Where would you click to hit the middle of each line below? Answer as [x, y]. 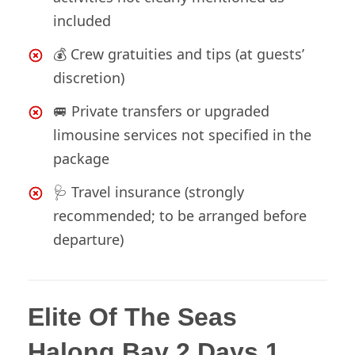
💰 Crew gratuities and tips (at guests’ [179, 54]
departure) [88, 240]
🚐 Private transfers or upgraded [161, 111]
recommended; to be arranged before [180, 216]
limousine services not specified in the [182, 135]
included [82, 21]
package [81, 159]
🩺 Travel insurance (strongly [149, 192]
